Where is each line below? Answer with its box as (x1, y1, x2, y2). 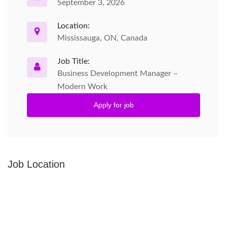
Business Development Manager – (57, 69, 178, 78)
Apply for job (93, 101, 134, 109)
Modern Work (57, 83, 107, 91)
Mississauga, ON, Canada (57, 34, 147, 42)
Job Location (8, 159, 65, 170)
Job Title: (57, 57, 90, 65)
